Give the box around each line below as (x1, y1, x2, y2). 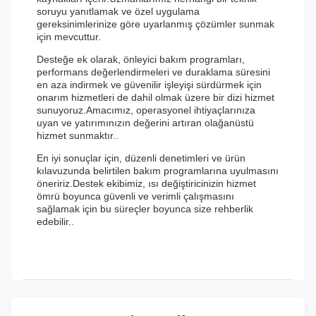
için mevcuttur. (37, 31, 101, 42)
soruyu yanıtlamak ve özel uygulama (37, 6, 200, 17)
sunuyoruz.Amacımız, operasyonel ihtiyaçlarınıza (37, 104, 255, 116)
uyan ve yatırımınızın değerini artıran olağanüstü (37, 117, 254, 128)
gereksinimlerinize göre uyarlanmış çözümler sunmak (37, 18, 274, 30)
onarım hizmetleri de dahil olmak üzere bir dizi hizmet (37, 92, 274, 103)
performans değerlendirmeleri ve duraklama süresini (37, 66, 270, 78)
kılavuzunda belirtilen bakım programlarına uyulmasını (37, 165, 279, 176)
